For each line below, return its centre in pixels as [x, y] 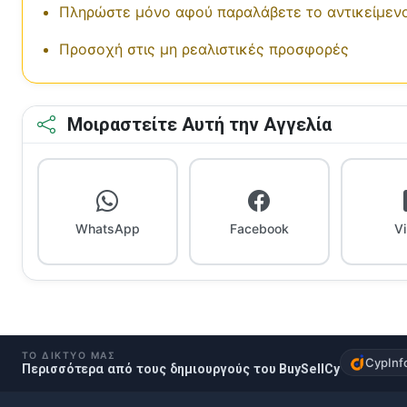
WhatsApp [107, 229]
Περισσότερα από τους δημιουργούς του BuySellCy [181, 369]
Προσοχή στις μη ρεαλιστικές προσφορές [204, 50]
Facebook [259, 229]
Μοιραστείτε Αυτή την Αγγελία [197, 125]
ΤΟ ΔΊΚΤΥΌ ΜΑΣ [69, 356]
